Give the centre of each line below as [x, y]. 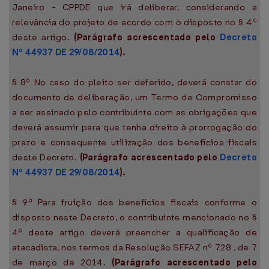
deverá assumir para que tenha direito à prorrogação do [134, 127]
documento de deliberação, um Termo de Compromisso [134, 97]
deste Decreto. [46, 157]
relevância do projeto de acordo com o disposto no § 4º [134, 22]
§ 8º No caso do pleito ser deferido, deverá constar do [134, 82]
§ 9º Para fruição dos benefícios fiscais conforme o [134, 202]
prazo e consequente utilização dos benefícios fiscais [134, 142]
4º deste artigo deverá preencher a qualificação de [134, 232]
